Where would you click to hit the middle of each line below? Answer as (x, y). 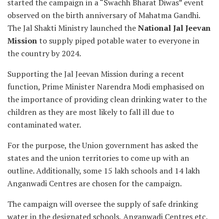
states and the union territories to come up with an (98, 158)
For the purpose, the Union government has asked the (103, 145)
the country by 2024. (44, 54)
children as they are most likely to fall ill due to (91, 112)
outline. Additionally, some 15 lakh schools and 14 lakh (104, 171)
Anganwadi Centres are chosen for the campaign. (95, 184)
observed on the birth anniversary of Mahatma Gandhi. (104, 15)
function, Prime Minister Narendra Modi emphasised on (106, 87)
